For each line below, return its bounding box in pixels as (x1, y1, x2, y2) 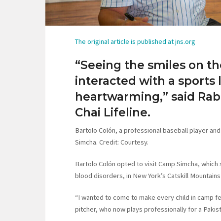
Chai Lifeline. (75, 106, 150, 120)
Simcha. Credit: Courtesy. (75, 138, 148, 147)
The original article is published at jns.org (75, 37, 195, 46)
